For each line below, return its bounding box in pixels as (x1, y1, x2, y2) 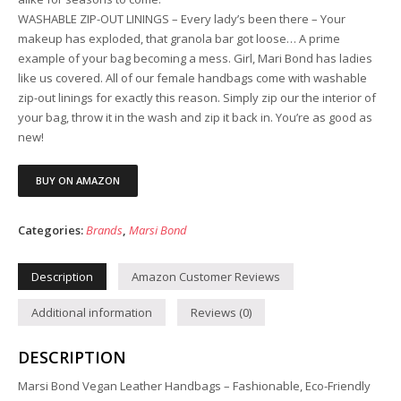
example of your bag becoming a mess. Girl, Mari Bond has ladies (18, 50, 372, 67)
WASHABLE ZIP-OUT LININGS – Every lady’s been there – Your (18, 11, 346, 28)
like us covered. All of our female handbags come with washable (18, 70, 367, 87)
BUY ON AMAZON (36, 174, 120, 188)
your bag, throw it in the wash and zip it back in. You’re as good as (18, 109, 372, 126)
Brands (86, 222, 123, 239)
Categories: (18, 222, 86, 239)
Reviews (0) (191, 304, 252, 321)
